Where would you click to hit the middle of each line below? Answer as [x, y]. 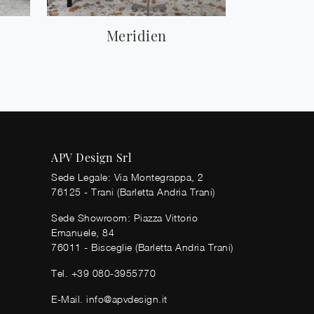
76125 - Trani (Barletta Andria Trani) [133, 191]
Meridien [136, 35]
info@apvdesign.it [127, 299]
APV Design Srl [91, 157]
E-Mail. [69, 299]
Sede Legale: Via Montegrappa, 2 [128, 177]
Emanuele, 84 [83, 232]
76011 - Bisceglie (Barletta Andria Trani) [142, 247]
